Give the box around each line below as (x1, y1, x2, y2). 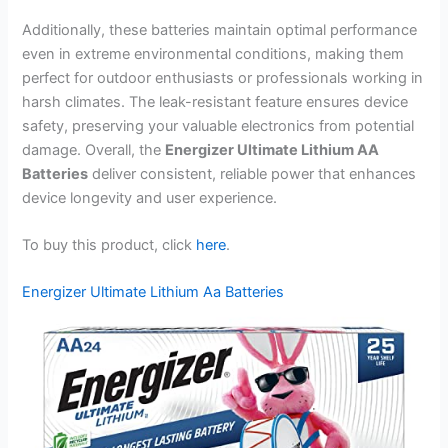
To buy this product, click (22, 235, 197, 254)
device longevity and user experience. (22, 188, 278, 207)
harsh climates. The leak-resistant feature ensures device (22, 92, 409, 111)
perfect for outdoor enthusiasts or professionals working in (22, 68, 424, 87)
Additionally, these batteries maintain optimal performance (22, 20, 418, 39)
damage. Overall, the (22, 140, 166, 159)
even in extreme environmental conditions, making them (22, 44, 405, 63)
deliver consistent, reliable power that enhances (88, 164, 417, 183)
